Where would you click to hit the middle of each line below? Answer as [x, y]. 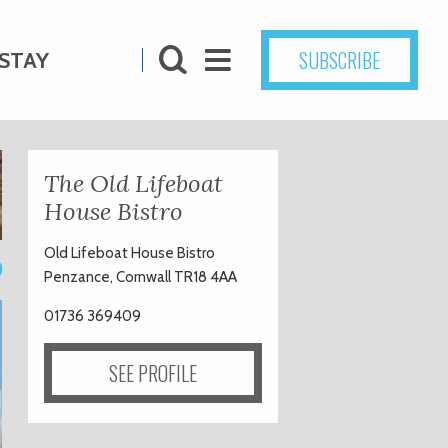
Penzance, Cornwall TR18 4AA [140, 277]
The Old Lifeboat [133, 183]
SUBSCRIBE [339, 60]
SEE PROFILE [153, 373]
